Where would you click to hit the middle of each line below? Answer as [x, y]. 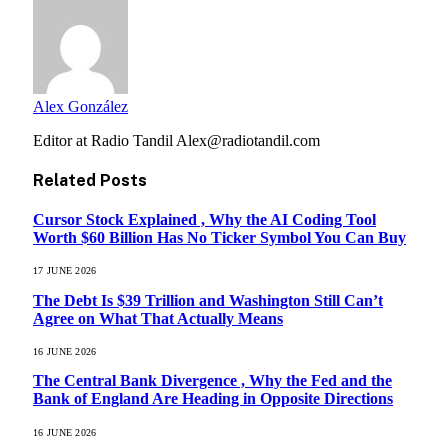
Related [66, 180]
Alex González [80, 106]
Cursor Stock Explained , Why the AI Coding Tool [204, 220]
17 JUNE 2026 [65, 271]
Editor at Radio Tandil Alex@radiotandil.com [176, 140]
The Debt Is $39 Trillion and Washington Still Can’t [208, 300]
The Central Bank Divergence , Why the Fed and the [212, 381]
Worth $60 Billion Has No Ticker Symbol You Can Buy [219, 238]
